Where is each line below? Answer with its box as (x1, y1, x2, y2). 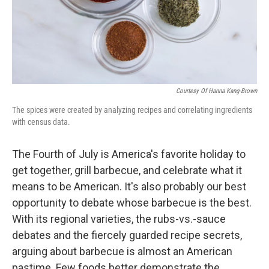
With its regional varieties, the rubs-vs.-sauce (12, 213, 226, 225)
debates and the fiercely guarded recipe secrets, (12, 229, 242, 241)
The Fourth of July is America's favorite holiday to (12, 148, 246, 160)
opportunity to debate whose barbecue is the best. (12, 196, 252, 209)
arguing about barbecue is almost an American (12, 245, 232, 258)
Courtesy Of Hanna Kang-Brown (176, 87, 257, 95)
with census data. (12, 117, 70, 127)
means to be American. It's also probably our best (12, 180, 246, 193)
